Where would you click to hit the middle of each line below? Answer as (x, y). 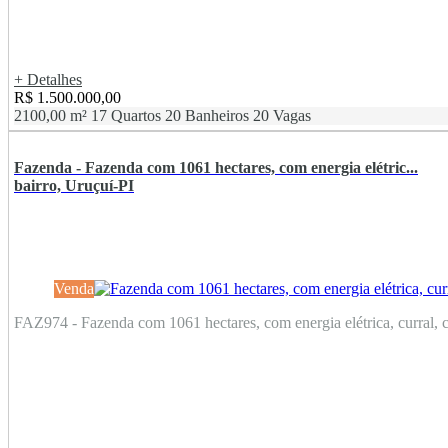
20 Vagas (282, 116)
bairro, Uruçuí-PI (74, 185)
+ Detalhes (48, 80)
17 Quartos (126, 116)
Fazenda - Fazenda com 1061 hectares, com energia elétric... (216, 167)
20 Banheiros (207, 116)
